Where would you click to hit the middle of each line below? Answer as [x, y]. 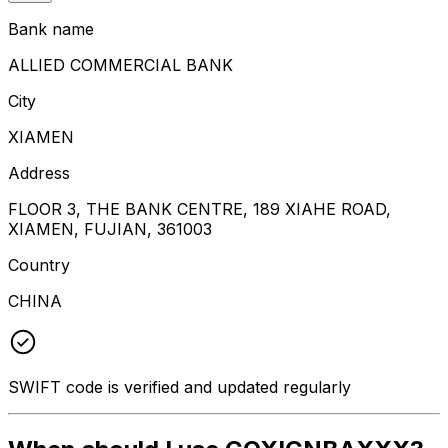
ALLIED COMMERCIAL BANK [120, 64]
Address [39, 172]
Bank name [51, 28]
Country [39, 264]
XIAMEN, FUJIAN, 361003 [110, 228]
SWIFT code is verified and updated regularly [179, 386]
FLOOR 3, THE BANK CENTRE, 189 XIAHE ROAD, [199, 208]
